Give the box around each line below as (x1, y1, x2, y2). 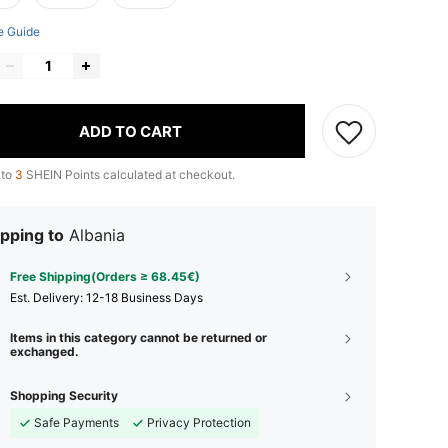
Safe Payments (34, 415, 119, 431)
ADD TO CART (79, 121, 182, 141)
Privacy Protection (147, 415, 251, 431)
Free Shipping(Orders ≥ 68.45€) (10, 269, 200, 285)
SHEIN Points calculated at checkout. (23, 167, 235, 183)
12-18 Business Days (86, 290, 203, 306)
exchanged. (10, 344, 79, 360)
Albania (69, 225, 125, 246)
